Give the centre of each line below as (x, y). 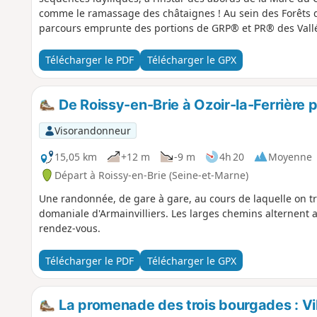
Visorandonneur (92, 130)
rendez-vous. (69, 229)
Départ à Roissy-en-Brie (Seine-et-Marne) (151, 175)
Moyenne (290, 156)
